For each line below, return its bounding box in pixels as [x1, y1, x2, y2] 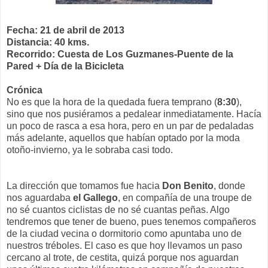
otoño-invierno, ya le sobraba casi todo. [7, 144, 173, 155]
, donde [214, 180, 245, 191]
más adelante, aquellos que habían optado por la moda [7, 132, 240, 143]
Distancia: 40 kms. [7, 36, 89, 47]
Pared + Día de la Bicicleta [7, 60, 124, 71]
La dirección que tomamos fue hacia [7, 180, 160, 191]
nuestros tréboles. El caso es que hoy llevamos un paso [7, 240, 242, 251]
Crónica [7, 84, 42, 95]
